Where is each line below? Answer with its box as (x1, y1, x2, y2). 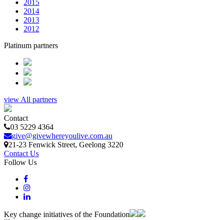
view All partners (4, 95, 57, 104)
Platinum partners (4, 41, 58, 50)
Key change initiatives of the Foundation (4, 210, 130, 219)
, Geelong (75, 140, 108, 149)
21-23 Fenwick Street (8, 140, 75, 149)
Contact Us (4, 149, 39, 158)
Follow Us (4, 158, 37, 166)
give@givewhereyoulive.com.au (12, 131, 112, 140)
